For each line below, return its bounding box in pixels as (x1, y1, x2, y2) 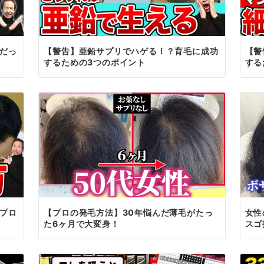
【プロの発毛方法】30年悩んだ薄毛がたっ (44, 207, 213, 217)
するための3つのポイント (44, 57, 146, 67)
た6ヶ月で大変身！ (44, 218, 120, 229)
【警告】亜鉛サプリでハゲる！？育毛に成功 (44, 45, 219, 56)
